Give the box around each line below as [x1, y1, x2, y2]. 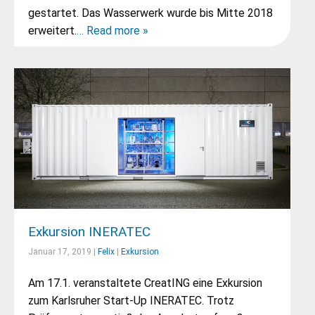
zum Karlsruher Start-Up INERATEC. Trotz [28, 294, 234, 307]
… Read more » [77, 24, 148, 37]
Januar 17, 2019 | [28, 247, 98, 257]
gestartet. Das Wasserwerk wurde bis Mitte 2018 [28, 6, 273, 20]
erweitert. [28, 24, 77, 37]
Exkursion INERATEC [28, 224, 150, 240]
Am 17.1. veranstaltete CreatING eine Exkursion [28, 276, 262, 290]
